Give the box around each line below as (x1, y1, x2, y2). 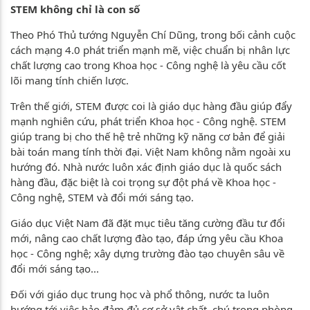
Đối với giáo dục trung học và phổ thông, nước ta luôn (10, 287, 269, 302)
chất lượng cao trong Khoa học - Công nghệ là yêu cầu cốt (10, 58, 286, 73)
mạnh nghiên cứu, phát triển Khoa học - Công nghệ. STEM (10, 114, 286, 129)
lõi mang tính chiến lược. (10, 73, 131, 88)
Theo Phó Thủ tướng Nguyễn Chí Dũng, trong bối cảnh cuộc (10, 28, 295, 42)
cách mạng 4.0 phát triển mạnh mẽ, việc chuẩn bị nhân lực (10, 43, 290, 57)
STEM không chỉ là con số (10, 2, 140, 17)
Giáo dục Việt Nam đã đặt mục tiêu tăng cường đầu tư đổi (10, 216, 285, 230)
